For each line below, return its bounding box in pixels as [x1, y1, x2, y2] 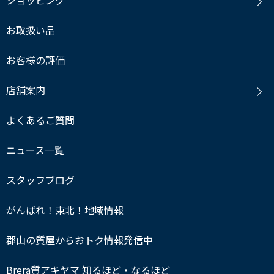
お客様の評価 [6, 53, 65, 67]
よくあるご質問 [6, 113, 75, 127]
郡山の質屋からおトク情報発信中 [6, 232, 153, 247]
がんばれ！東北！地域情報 [6, 202, 124, 217]
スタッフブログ [6, 172, 75, 187]
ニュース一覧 [6, 143, 64, 157]
